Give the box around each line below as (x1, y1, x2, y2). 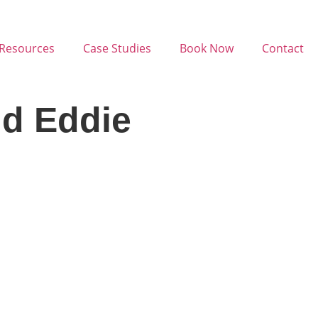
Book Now (180, 40, 234, 56)
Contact (262, 40, 304, 56)
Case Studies (83, 40, 151, 56)
